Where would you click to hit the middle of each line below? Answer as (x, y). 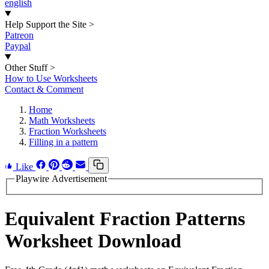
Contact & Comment (44, 89)
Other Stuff (26, 68)
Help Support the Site (46, 24)
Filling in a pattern (63, 142)
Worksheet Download (93, 241)
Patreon (19, 35)
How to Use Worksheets (51, 78)
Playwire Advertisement (61, 179)
